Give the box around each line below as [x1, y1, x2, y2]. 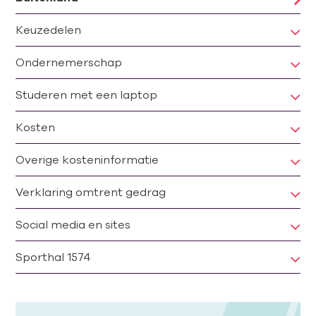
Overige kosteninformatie [16, 152, 159, 166]
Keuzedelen [16, 23, 82, 36]
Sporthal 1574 [16, 250, 91, 263]
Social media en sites [16, 217, 131, 231]
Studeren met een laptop [16, 87, 158, 101]
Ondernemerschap [16, 55, 123, 68]
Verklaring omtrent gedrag [16, 185, 166, 198]
